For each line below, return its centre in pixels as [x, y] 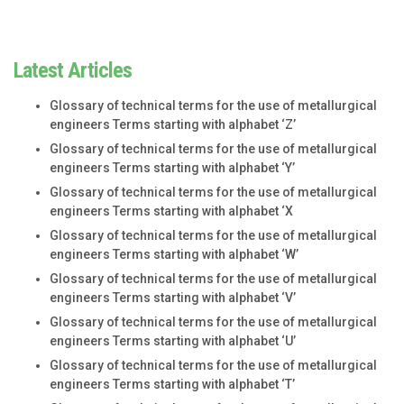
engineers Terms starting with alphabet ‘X [171, 211]
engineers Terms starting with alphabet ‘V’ [173, 297]
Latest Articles [73, 70]
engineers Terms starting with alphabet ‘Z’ [173, 124]
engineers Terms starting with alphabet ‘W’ [174, 254]
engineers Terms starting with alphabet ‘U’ [173, 340]
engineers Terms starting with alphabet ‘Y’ [172, 167]
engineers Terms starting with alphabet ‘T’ [172, 384]
